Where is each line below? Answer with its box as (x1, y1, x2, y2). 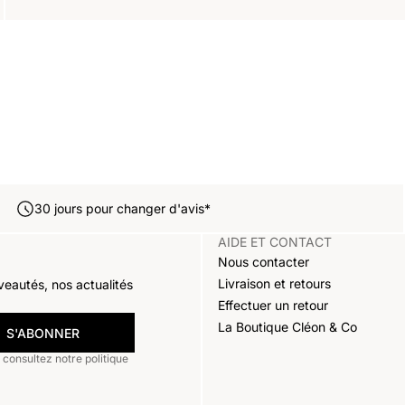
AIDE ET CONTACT (217, 234, 332, 250)
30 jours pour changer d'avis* (33, 201, 211, 217)
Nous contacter (217, 253, 309, 269)
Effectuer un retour (217, 297, 328, 313)
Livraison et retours (217, 275, 331, 291)
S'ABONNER (5, 325, 80, 341)
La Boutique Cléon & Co (217, 318, 357, 334)
